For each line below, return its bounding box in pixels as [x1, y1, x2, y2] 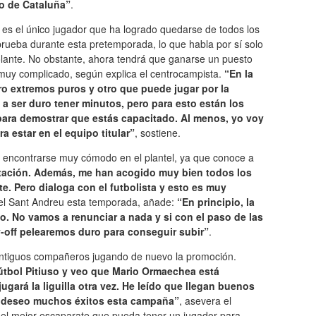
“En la [224, 66, 253, 80]
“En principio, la [177, 194, 255, 209]
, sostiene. [135, 125, 181, 140]
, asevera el [179, 293, 231, 308]
